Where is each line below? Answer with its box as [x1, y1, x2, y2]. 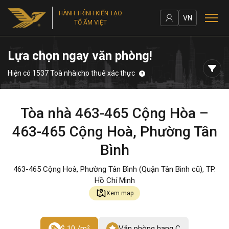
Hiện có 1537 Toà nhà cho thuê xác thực [8, 69, 135, 77]
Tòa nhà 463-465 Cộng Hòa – [20, 105, 209, 122]
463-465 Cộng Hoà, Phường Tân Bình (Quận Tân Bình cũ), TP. [13, 165, 216, 174]
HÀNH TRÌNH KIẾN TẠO [59, 10, 123, 17]
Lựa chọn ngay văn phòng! [8, 49, 152, 63]
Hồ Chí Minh [94, 176, 135, 185]
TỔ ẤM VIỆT [74, 19, 107, 26]
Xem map [106, 190, 133, 197]
